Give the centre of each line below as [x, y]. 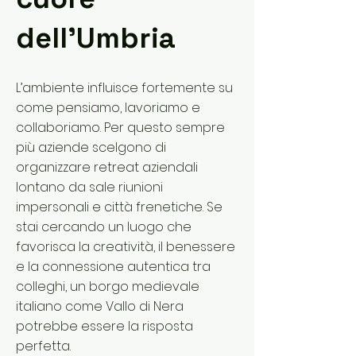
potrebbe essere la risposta [104, 326]
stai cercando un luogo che [104, 227]
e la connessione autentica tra [113, 267]
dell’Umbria [96, 38]
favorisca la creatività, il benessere [126, 247]
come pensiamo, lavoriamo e [108, 108]
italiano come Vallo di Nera [100, 306]
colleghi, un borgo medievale [108, 286]
